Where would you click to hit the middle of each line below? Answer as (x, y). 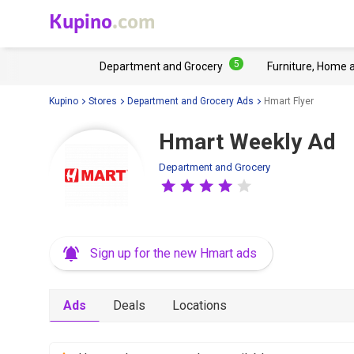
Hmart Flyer (289, 101)
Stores (103, 101)
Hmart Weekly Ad (247, 142)
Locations (200, 305)
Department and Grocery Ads (190, 101)
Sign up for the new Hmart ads (173, 253)
